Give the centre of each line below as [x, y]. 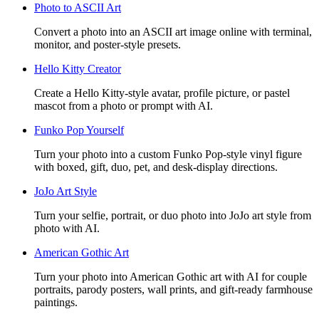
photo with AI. [67, 228]
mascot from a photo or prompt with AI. [124, 105]
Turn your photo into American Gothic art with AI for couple [171, 276]
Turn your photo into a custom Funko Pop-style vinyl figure [168, 154]
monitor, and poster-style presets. [108, 44]
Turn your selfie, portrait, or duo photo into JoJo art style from [173, 215]
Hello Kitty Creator [78, 68]
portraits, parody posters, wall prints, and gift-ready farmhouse [173, 289]
